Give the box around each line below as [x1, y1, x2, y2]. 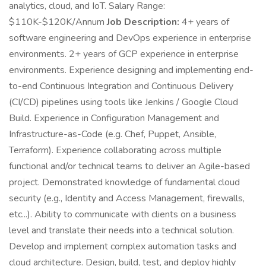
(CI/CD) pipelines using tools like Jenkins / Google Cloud [9, 96, 238, 109]
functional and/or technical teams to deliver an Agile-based [9, 160, 250, 173]
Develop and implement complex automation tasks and [9, 240, 236, 253]
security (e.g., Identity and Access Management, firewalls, [9, 192, 245, 205]
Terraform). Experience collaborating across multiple [9, 144, 221, 157]
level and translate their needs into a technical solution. [9, 224, 234, 237]
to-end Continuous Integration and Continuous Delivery [9, 80, 233, 93]
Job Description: [107, 15, 179, 28]
